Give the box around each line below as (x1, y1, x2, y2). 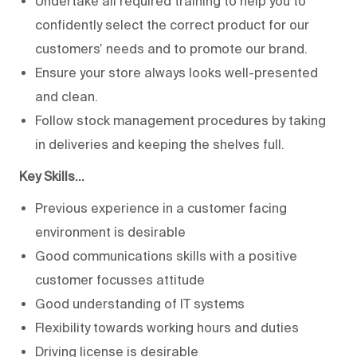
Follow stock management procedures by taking (35, 112, 326, 127)
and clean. (35, 88, 98, 104)
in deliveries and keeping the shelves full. (35, 136, 284, 151)
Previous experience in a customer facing (35, 200, 287, 215)
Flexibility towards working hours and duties (35, 320, 299, 335)
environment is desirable (35, 224, 186, 239)
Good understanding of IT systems (35, 296, 245, 311)
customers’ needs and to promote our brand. (35, 41, 308, 56)
